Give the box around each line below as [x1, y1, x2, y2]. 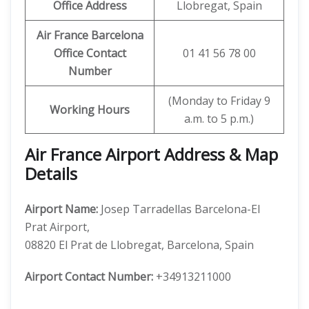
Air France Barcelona [36, 28, 143, 43]
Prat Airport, [25, 219, 90, 235]
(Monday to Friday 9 [168, 93, 270, 108]
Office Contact [53, 46, 126, 61]
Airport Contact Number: [25, 269, 156, 284]
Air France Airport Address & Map [25, 143, 278, 166]
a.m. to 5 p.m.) [184, 111, 254, 126]
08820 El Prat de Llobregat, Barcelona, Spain [25, 237, 254, 252]
